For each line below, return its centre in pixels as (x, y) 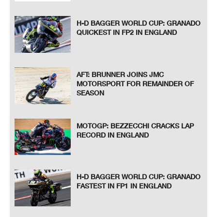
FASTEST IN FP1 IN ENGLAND (124, 186)
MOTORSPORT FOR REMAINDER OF (135, 84)
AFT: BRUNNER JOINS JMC (120, 75)
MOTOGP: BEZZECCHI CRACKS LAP (135, 125)
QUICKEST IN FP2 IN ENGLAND (127, 32)
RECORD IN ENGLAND (113, 135)
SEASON (91, 93)
